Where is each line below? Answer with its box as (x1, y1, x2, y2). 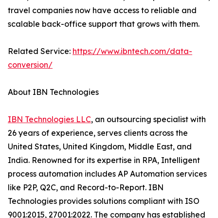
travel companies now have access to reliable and (8, 5, 197, 16)
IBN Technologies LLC (8, 114, 91, 125)
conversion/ (8, 60, 53, 70)
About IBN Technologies (8, 87, 123, 97)
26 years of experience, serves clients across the (8, 128, 188, 138)
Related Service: (8, 46, 73, 56)
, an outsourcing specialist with (91, 114, 206, 125)
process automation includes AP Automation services (8, 169, 207, 179)
